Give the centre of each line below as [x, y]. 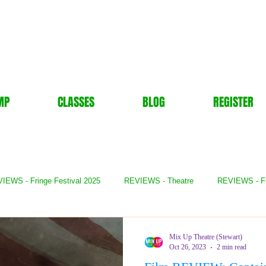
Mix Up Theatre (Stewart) [206, 237]
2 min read [232, 247]
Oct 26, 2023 [188, 247]
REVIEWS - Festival [89, 228]
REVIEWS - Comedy [184, 228]
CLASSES [76, 102]
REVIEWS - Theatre [159, 181]
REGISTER [233, 102]
